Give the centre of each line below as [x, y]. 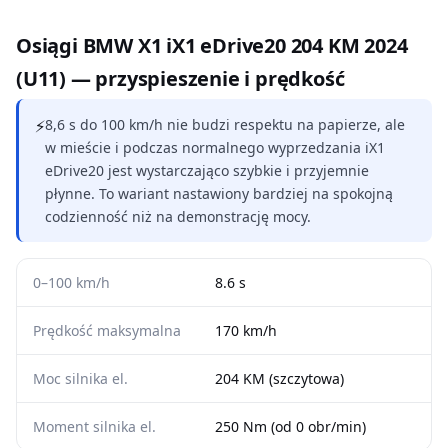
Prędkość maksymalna [107, 330]
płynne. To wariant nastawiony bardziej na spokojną [219, 193]
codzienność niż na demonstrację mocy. [178, 216]
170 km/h [246, 330]
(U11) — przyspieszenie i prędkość [180, 78]
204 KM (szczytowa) [279, 378]
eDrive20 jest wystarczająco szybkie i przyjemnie [207, 170]
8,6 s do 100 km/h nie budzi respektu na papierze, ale [225, 124]
